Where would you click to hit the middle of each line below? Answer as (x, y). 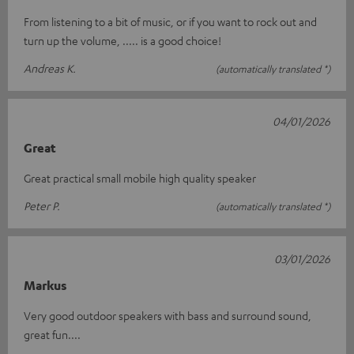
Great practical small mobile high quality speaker (140, 178)
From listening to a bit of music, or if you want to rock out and (170, 22)
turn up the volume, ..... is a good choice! (122, 41)
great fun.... (52, 335)
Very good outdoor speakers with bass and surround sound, (168, 316)
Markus (45, 286)
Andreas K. (50, 68)
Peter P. (42, 206)
